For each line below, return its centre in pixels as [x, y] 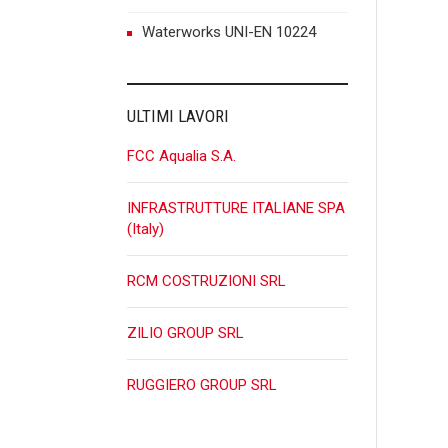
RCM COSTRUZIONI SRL [206, 281]
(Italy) [145, 229]
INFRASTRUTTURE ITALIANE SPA [236, 208]
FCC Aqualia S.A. [181, 156]
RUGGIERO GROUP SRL [202, 385]
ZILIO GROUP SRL [185, 333]
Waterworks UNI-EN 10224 [229, 32]
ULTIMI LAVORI [178, 116]
